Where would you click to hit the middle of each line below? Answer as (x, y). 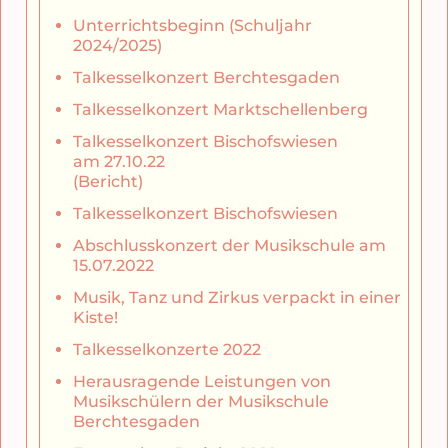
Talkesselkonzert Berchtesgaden (206, 78)
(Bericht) (108, 182)
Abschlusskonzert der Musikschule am (229, 246)
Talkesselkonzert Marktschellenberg (220, 110)
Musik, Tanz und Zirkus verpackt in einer (237, 298)
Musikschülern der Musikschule (201, 402)
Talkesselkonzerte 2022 (167, 350)
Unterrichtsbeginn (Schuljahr (192, 26)
